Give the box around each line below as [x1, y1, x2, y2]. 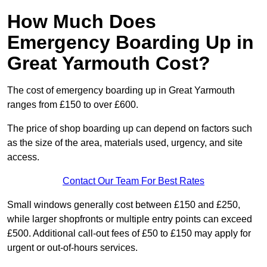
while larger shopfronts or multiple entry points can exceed [7, 214, 252, 225]
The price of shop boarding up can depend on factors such [7, 123, 252, 134]
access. [7, 152, 39, 163]
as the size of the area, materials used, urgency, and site [7, 138, 243, 148]
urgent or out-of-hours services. [7, 243, 138, 253]
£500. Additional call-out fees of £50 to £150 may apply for [7, 228, 251, 239]
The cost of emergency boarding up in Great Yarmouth [7, 85, 235, 96]
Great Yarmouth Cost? [7, 52, 210, 74]
